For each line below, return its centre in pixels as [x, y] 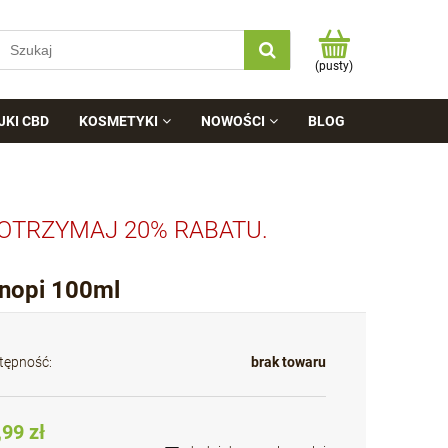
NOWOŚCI [233, 121]
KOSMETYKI [118, 121]
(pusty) [333, 65]
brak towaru [288, 362]
